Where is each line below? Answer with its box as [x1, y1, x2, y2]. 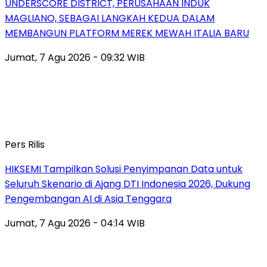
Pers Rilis [5, 137, 45, 151]
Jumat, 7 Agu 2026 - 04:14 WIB [5, 216, 145, 230]
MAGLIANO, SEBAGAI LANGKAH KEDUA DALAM [5, 11, 215, 25]
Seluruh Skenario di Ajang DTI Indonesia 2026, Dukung [5, 176, 250, 191]
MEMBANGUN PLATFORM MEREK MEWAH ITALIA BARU [5, 26, 249, 40]
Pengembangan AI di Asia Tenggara [5, 191, 172, 206]
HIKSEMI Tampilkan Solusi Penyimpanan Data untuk [5, 162, 243, 176]
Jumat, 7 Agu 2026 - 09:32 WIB [5, 50, 145, 64]
